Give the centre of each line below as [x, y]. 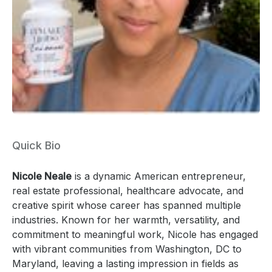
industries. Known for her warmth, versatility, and [126, 219]
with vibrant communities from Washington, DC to [127, 249]
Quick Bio [36, 145]
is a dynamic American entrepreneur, [159, 176]
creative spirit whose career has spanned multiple [127, 205]
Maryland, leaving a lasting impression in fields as [125, 263]
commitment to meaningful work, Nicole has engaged [135, 234]
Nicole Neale [42, 176]
